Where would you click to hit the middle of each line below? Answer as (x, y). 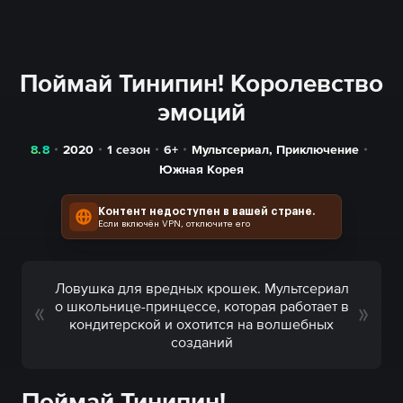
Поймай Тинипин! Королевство (201, 83)
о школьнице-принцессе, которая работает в (201, 306)
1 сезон (128, 149)
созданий (201, 342)
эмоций (201, 112)
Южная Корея (201, 169)
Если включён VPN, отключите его (174, 224)
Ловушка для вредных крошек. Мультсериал (201, 288)
